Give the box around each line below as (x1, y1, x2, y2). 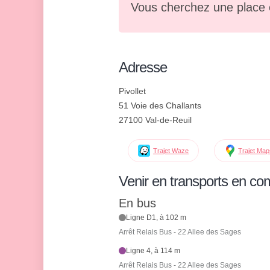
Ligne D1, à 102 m (126, 213, 187, 222)
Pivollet (119, 86, 146, 96)
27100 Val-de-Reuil (119, 115, 192, 125)
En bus (119, 196, 156, 210)
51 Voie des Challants (119, 101, 201, 110)
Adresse (119, 59, 167, 75)
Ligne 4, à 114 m (126, 246, 181, 256)
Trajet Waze (153, 147, 189, 154)
